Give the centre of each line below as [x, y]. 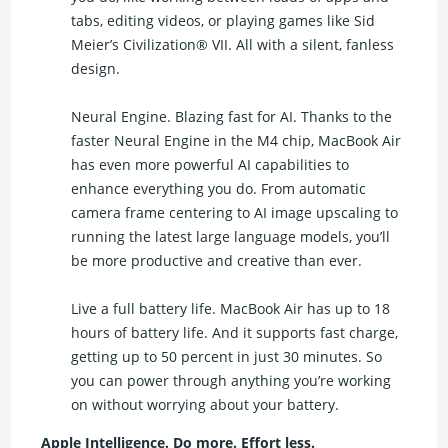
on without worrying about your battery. [205, 405]
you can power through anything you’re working [231, 381]
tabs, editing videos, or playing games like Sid [223, 21]
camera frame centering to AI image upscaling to [235, 213]
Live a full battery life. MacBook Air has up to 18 [231, 309]
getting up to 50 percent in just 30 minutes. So [227, 357]
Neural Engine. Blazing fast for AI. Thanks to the [232, 117]
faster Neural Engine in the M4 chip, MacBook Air [236, 141]
